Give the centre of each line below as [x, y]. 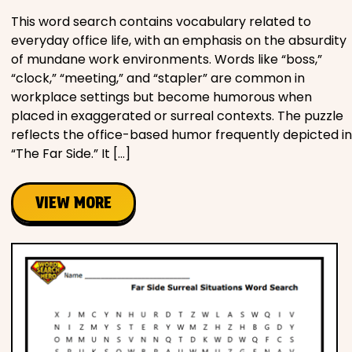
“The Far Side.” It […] [71, 153]
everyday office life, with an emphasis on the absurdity [179, 40]
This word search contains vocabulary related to [161, 21]
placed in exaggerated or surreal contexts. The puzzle [177, 115]
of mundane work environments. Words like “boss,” [167, 59]
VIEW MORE [73, 202]
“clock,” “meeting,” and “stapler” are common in [158, 78]
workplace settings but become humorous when [161, 97]
